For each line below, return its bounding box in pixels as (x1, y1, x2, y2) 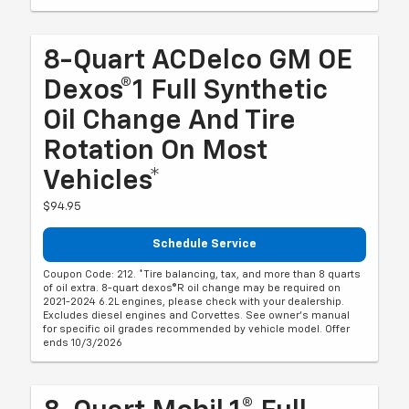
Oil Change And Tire (43, 107, 297, 135)
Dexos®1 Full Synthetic (43, 77, 329, 105)
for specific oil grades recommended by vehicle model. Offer (43, 324, 351, 335)
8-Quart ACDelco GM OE (43, 47, 353, 75)
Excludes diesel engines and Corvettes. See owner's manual (43, 310, 351, 321)
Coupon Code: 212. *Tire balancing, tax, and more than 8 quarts (43, 269, 362, 280)
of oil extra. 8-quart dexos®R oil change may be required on (43, 283, 341, 294)
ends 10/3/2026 (43, 338, 123, 349)
